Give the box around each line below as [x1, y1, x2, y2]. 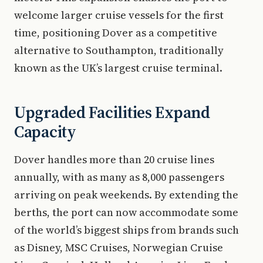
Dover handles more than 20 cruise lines [14, 151, 214, 167]
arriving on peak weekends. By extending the [14, 187, 238, 202]
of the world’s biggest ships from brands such [14, 222, 239, 237]
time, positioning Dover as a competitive [14, 25, 217, 40]
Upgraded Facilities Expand [14, 100, 210, 123]
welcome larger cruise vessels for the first [14, 7, 224, 22]
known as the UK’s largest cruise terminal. [14, 60, 222, 75]
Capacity [14, 120, 76, 143]
